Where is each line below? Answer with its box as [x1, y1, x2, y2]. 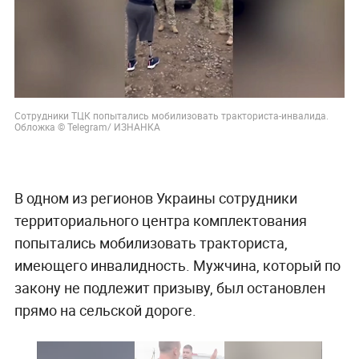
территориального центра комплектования [14, 210, 307, 230]
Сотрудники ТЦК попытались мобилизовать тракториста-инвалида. [14, 108, 329, 122]
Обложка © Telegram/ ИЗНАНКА [14, 119, 160, 133]
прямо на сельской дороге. [14, 300, 196, 320]
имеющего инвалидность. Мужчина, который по [14, 255, 341, 275]
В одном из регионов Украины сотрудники [14, 188, 297, 208]
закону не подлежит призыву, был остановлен [14, 277, 325, 297]
